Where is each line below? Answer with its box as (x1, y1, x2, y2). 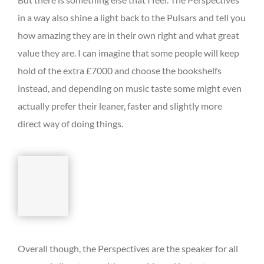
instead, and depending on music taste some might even (18, 82, 242, 94)
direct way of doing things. (18, 117, 123, 129)
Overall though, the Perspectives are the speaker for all (18, 242, 238, 254)
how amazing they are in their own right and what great (18, 29, 239, 41)
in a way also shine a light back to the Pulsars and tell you (18, 11, 246, 23)
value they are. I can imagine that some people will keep (18, 47, 239, 58)
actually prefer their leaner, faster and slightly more (18, 100, 222, 111)
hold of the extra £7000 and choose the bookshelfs (18, 64, 222, 76)
